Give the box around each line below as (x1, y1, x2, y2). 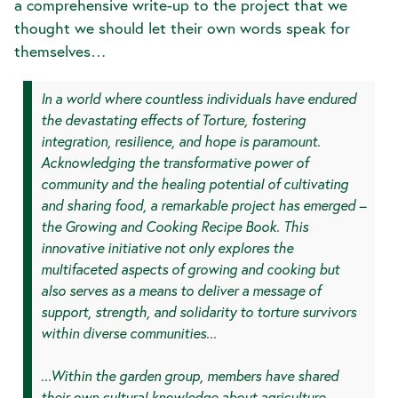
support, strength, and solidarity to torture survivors (41, 302, 356, 322)
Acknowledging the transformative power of (41, 153, 308, 172)
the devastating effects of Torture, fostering (41, 110, 306, 130)
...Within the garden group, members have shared (41, 366, 338, 386)
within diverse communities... (41, 323, 217, 343)
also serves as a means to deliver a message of (41, 281, 321, 300)
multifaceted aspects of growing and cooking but (41, 259, 339, 279)
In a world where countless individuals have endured (41, 89, 356, 108)
